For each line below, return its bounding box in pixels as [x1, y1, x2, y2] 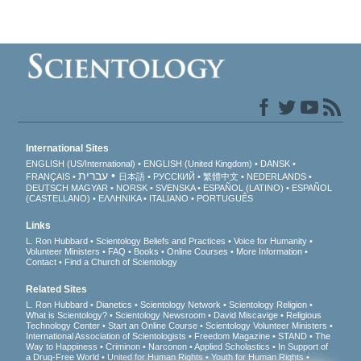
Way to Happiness [26, 342, 98, 352]
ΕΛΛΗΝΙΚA [98, 193, 142, 204]
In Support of [278, 342, 329, 352]
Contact [26, 257, 57, 268]
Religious [286, 310, 322, 321]
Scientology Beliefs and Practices [96, 236, 226, 247]
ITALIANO [149, 193, 189, 204]
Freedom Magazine [194, 331, 271, 342]
